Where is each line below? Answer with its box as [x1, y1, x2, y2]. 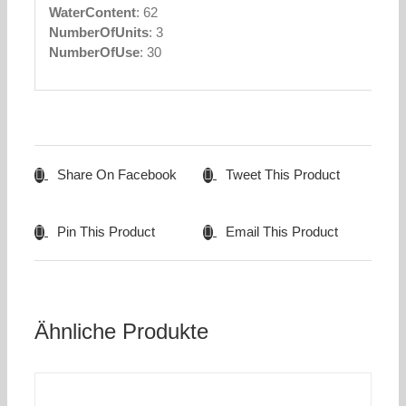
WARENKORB [35, 381, 115, 394]
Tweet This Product [226, 167, 340, 183]
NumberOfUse [48, 44, 140, 61]
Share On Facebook [57, 167, 177, 183]
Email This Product [226, 224, 338, 240]
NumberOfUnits [48, 24, 149, 41]
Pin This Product [57, 224, 155, 240]
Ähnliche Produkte [34, 319, 208, 344]
